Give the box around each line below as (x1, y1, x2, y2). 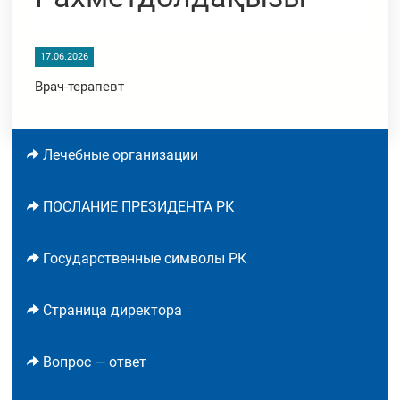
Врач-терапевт (35, 79, 125, 95)
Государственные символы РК (43, 250, 247, 267)
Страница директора (43, 302, 183, 319)
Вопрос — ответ (43, 354, 147, 371)
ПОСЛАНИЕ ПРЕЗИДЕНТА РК (43, 198, 235, 215)
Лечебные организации (43, 146, 199, 163)
